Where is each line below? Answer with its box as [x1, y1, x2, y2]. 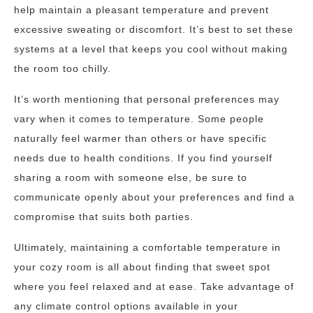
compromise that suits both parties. [14, 211, 194, 222]
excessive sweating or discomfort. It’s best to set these [14, 24, 293, 35]
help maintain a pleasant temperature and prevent [14, 4, 269, 15]
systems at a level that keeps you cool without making [14, 43, 288, 54]
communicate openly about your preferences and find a [14, 191, 295, 203]
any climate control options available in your [14, 300, 238, 312]
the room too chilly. [14, 63, 111, 74]
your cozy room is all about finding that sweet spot [14, 261, 270, 272]
